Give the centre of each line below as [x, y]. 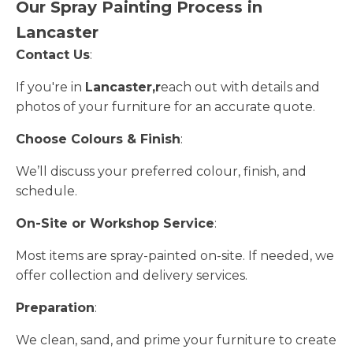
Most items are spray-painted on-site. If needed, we [175, 255]
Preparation [55, 307]
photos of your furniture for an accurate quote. [165, 106]
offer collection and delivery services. [132, 275]
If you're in [50, 87]
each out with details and [240, 87]
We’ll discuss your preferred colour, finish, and [161, 171]
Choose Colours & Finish [98, 139]
